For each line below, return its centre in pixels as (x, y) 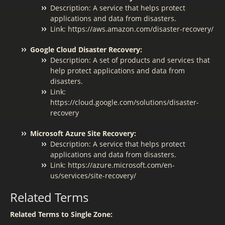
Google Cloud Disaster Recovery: (86, 49)
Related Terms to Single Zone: (61, 214)
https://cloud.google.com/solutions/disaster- (125, 102)
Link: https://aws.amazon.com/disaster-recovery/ (132, 29)
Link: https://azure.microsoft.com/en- (113, 165)
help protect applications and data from (118, 71)
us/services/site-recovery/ (93, 176)
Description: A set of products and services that (130, 60)
